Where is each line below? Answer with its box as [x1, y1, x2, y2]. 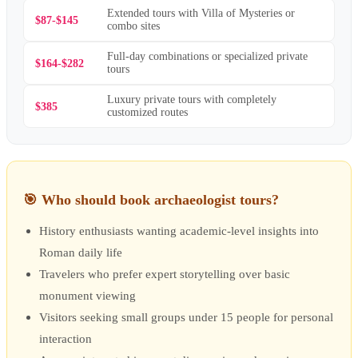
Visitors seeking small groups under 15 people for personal [39, 309, 333, 324]
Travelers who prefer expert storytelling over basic [39, 266, 290, 280]
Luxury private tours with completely [107, 93, 276, 106]
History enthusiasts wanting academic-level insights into [39, 223, 319, 237]
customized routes [107, 106, 188, 119]
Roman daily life [39, 245, 122, 259]
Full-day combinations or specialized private [107, 50, 308, 63]
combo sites [107, 20, 160, 33]
